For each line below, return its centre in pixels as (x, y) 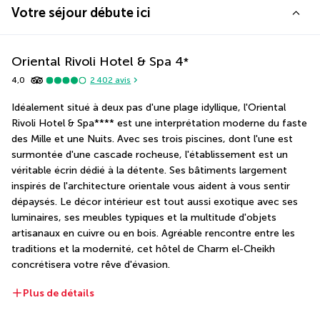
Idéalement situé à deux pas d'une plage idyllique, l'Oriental (149, 107)
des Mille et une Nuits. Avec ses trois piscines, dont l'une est (152, 139)
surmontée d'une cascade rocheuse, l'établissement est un (150, 154)
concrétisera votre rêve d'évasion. (91, 264)
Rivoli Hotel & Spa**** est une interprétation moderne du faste (159, 123)
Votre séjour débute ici (81, 12)
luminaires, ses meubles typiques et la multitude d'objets (144, 217)
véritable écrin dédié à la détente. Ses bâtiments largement (149, 170)
